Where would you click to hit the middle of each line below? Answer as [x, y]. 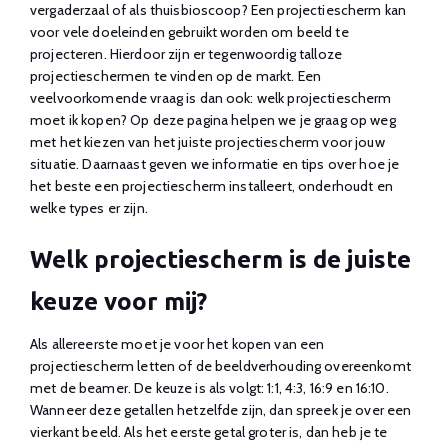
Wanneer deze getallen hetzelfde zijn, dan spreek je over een [221, 409]
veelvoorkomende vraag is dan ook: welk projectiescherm [211, 97]
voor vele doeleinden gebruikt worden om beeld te [189, 31]
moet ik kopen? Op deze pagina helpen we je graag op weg [213, 119]
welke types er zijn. [89, 207]
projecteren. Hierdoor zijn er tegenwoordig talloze [186, 53]
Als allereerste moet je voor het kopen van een [177, 343]
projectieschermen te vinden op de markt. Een [176, 75]
